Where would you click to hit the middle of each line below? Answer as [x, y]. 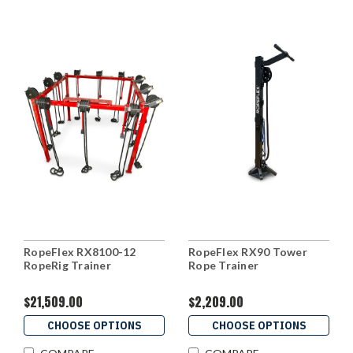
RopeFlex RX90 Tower [248, 252]
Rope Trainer [223, 266]
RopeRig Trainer [67, 266]
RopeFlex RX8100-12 [80, 252]
